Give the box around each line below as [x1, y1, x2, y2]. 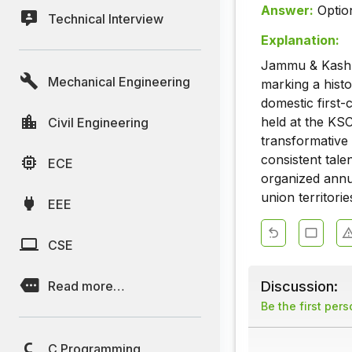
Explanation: [261, 32, 339, 49]
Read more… [48, 277, 125, 294]
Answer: [261, 2, 313, 19]
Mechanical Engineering [48, 73, 190, 90]
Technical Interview [48, 10, 163, 27]
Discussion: [261, 277, 338, 295]
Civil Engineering [48, 114, 148, 130]
